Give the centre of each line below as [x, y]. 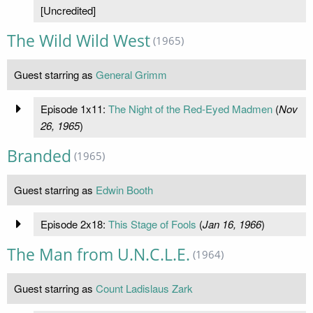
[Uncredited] [68, 10]
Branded [39, 156]
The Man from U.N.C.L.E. [99, 254]
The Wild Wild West [79, 41]
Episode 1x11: [74, 108]
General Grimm [131, 74]
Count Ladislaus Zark [144, 288]
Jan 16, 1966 [232, 224]
